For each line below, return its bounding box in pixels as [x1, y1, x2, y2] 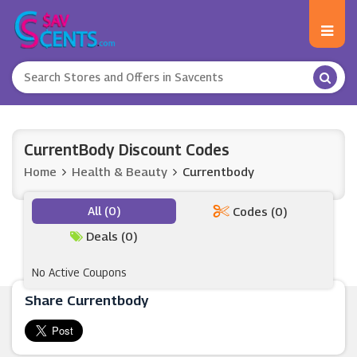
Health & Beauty [72, 164, 167, 178]
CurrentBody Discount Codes [24, 141, 229, 159]
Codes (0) [229, 204, 288, 218]
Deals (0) [83, 229, 138, 243]
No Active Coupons [32, 265, 127, 279]
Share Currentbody [25, 292, 148, 308]
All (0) [87, 203, 121, 218]
